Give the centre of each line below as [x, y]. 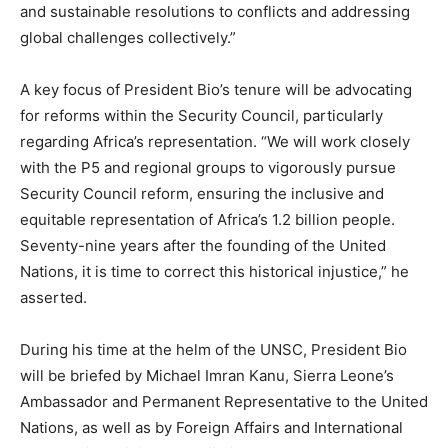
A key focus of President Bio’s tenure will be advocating [216, 89]
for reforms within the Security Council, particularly [201, 115]
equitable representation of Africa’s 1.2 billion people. [207, 219]
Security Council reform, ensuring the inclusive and [202, 193]
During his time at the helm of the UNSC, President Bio [213, 349]
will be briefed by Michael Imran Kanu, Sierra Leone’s [207, 375]
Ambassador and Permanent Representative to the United [224, 401]
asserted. [53, 297]
